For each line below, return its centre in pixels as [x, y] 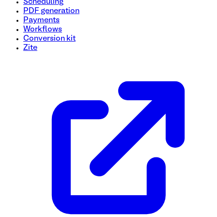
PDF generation [51, 11]
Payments [41, 21]
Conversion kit [49, 39]
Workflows [43, 30]
